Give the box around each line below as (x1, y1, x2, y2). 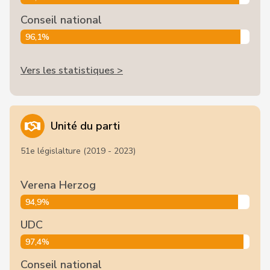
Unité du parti (51, 119, 120, 133)
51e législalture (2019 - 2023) (20, 145, 136, 157)
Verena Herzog (20, 178, 96, 192)
